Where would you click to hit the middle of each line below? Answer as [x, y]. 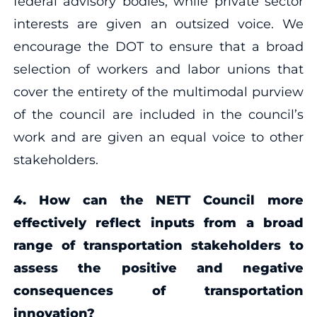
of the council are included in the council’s [158, 114]
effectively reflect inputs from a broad [158, 223]
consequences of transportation [158, 290]
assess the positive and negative [158, 268]
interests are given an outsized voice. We [158, 24]
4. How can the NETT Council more [158, 200]
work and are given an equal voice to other [158, 137]
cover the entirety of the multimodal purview [158, 92]
